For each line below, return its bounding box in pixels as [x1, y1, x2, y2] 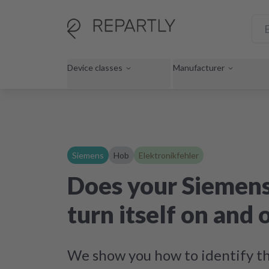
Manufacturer [173, 62, 225, 73]
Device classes [67, 62, 122, 73]
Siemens [72, 150, 104, 160]
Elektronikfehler [139, 150, 199, 160]
